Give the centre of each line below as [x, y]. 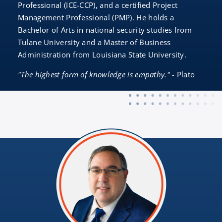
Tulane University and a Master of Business [94, 42]
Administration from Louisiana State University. [102, 55]
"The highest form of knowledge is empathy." [94, 74]
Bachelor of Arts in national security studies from [105, 30]
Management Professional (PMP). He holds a [96, 17]
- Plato [182, 74]
